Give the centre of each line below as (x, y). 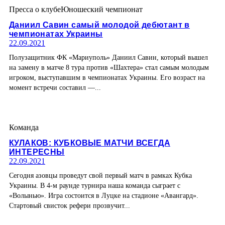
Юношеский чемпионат (102, 9)
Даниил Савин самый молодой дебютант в (99, 25)
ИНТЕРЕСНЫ (37, 152)
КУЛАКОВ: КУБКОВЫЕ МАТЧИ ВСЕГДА (90, 143)
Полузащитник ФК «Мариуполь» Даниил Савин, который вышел (108, 57)
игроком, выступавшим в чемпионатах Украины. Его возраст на (107, 77)
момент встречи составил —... (55, 87)
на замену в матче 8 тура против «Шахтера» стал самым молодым (109, 67)
